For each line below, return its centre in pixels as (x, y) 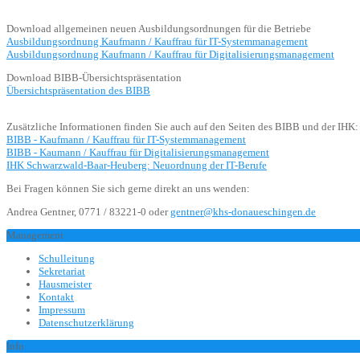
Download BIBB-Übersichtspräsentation (94, 77)
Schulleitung (67, 258)
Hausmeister (65, 284)
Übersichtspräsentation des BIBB (78, 90)
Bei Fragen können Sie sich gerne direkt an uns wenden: (128, 188)
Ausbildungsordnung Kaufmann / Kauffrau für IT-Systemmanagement (157, 41)
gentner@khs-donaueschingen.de (243, 211)
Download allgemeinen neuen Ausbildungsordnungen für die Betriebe (159, 28)
